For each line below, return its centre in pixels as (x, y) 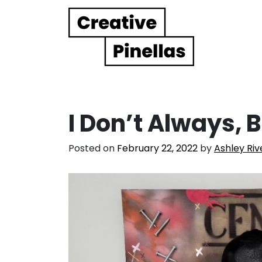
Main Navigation (89, 47)
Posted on (93, 148)
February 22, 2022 (157, 148)
